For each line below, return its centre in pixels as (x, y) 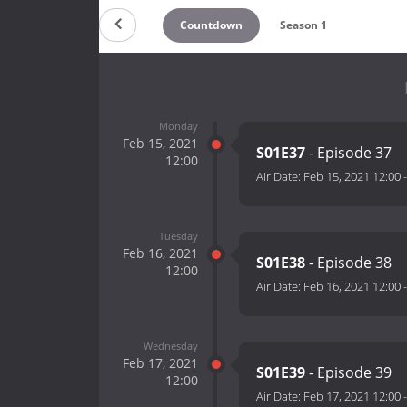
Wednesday (170, 345)
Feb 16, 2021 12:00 (352, 287)
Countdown (211, 25)
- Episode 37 (348, 153)
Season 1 (304, 25)
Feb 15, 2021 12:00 (352, 177)
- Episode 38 (348, 263)
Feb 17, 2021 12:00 (352, 397)
